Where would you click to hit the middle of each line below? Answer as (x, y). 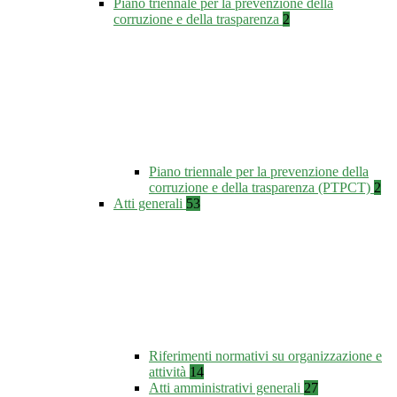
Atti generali (150, 204)
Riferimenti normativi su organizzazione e (265, 356)
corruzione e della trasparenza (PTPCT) (261, 188)
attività (169, 372)
